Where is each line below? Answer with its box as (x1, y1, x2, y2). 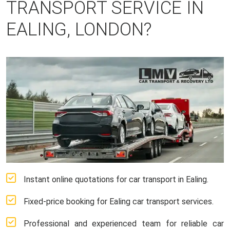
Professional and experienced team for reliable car (24, 218, 224, 228)
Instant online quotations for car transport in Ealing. (24, 174, 208, 184)
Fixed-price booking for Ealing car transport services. (24, 196, 214, 206)
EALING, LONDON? (6, 19, 151, 40)
